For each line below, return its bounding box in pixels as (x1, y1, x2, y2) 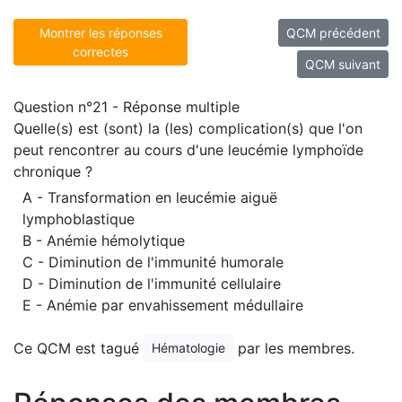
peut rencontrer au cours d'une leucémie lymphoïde (13, 141, 363, 159)
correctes (73, 44, 128, 59)
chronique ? (13, 162, 92, 180)
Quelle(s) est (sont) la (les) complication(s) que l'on (13, 119, 363, 137)
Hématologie (152, 340, 225, 355)
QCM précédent (286, 25, 380, 40)
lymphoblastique (22, 210, 135, 228)
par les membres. (233, 338, 354, 357)
